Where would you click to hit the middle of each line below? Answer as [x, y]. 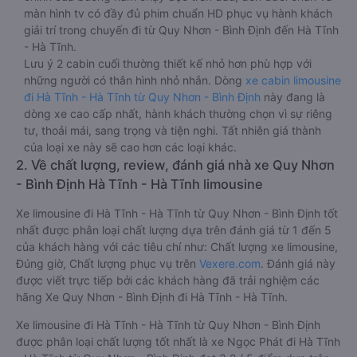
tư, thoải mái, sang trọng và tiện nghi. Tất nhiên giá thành [173, 130]
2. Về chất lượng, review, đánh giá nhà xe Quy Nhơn [175, 165]
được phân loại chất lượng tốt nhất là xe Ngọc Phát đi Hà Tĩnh [178, 341]
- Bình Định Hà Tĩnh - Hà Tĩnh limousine [139, 184]
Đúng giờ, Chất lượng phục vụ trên [108, 263]
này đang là [293, 97]
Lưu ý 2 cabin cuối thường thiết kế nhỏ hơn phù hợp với [168, 63]
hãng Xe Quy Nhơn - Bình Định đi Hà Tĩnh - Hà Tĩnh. [152, 297]
